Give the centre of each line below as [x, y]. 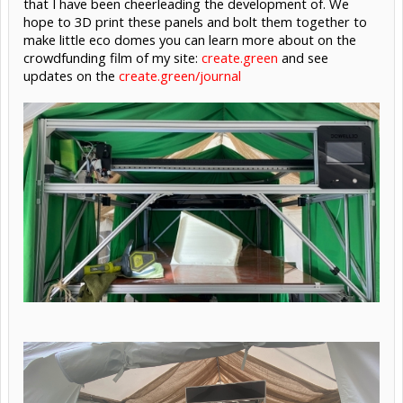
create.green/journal [180, 75]
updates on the [71, 75]
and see [303, 57]
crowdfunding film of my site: [112, 57]
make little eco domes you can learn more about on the [190, 39]
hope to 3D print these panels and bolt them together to [195, 21]
